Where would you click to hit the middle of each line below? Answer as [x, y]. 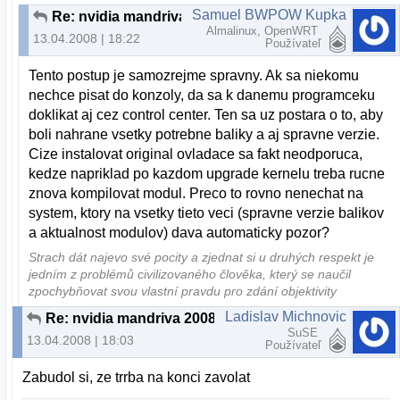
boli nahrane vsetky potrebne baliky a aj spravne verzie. [204, 135]
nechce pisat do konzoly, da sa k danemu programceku [202, 96]
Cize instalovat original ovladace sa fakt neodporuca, [196, 154]
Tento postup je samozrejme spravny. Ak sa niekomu [194, 76]
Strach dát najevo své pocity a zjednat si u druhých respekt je [202, 257]
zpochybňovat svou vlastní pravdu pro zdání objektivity [183, 291]
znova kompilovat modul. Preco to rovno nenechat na [196, 194]
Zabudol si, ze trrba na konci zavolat [137, 377]
